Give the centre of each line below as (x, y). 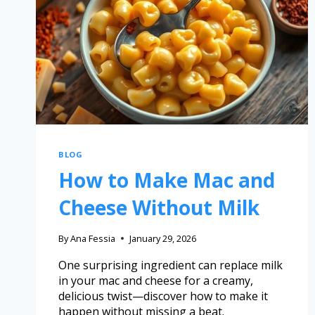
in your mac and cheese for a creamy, (156, 280)
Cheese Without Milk (159, 207)
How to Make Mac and (167, 180)
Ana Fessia (93, 238)
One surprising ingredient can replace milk (171, 265)
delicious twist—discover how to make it (163, 296)
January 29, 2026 (163, 238)
